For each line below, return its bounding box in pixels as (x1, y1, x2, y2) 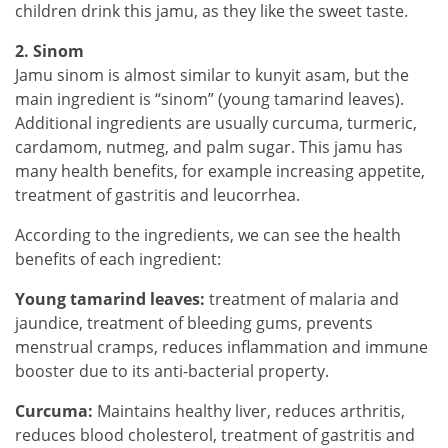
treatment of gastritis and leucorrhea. (15, 183, 300, 206)
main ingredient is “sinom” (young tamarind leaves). (15, 87, 404, 110)
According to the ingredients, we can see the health (15, 223, 401, 246)
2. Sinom (15, 39, 84, 62)
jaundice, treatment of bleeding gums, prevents (15, 311, 373, 334)
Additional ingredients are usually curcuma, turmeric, (15, 111, 417, 134)
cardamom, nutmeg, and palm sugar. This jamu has (15, 135, 403, 158)
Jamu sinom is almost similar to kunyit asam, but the (15, 63, 409, 86)
